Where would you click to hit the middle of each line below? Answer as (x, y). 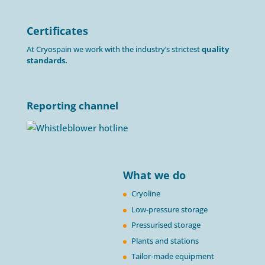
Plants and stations (165, 240)
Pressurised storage (166, 225)
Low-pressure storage (169, 209)
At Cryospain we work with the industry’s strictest (114, 49)
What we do (154, 175)
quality (215, 49)
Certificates (57, 31)
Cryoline (146, 194)
